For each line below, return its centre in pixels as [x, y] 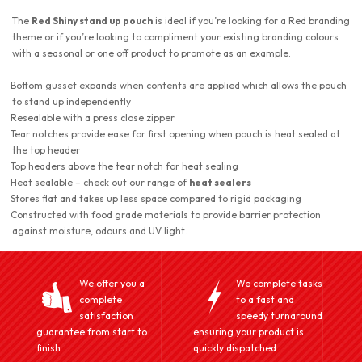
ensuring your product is [248, 332]
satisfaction [106, 316]
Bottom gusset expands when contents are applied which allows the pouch [179, 85]
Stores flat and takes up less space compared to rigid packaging [156, 198]
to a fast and [265, 299]
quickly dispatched [235, 348]
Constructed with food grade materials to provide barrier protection [166, 215]
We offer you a [112, 283]
